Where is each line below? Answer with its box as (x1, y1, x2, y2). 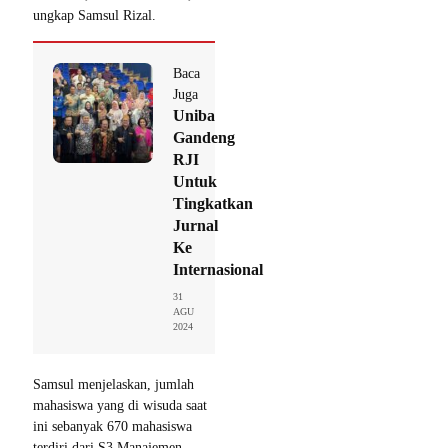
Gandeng (173, 129, 235, 146)
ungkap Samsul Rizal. (33, 8, 156, 23)
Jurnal (173, 217, 218, 234)
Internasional (173, 261, 263, 278)
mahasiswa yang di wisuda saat (33, 398, 207, 413)
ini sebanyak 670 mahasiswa (33, 419, 192, 434)
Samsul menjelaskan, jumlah (33, 377, 194, 392)
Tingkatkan (173, 195, 253, 212)
